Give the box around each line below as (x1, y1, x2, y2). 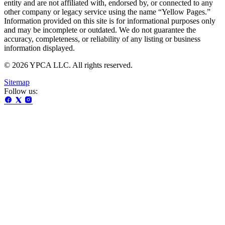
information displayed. (4, 43, 75, 52)
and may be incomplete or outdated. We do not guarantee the (4, 25, 196, 34)
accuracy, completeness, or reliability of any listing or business (4, 34, 200, 43)
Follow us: (4, 86, 38, 95)
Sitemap (4, 77, 30, 86)
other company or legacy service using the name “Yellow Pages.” (4, 7, 210, 16)
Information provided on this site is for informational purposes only (4, 16, 215, 25)
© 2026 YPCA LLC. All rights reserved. (4, 60, 133, 69)
